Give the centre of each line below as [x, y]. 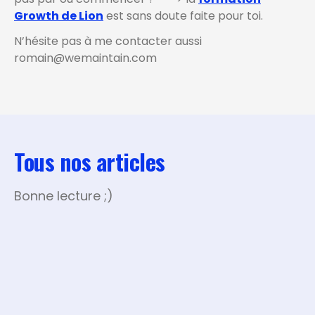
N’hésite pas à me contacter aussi [108, 41]
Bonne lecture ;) [64, 196]
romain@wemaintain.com [85, 58]
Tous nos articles [90, 162]
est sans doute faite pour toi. [183, 16]
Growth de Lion [59, 16]
